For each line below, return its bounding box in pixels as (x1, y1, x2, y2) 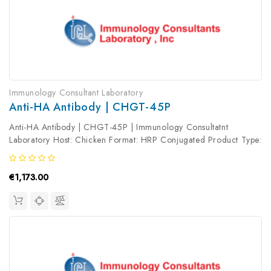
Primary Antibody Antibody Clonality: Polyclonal (9, 146, 194, 159)
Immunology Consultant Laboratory (9, 87, 143, 99)
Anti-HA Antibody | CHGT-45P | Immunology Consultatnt (9, 121, 229, 134)
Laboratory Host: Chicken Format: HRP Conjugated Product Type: (9, 134, 262, 146)
